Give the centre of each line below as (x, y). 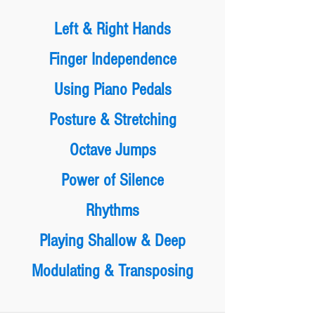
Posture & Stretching (112, 120)
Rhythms (112, 210)
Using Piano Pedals (112, 89)
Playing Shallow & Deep (112, 240)
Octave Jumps (112, 150)
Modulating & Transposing (112, 271)
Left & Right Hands (112, 29)
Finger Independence (112, 59)
